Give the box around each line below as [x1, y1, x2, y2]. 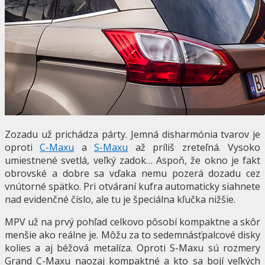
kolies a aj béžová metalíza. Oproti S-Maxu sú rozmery [5, 241, 260, 254]
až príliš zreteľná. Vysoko [128, 140, 261, 154]
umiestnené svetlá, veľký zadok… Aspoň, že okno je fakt [5, 153, 260, 167]
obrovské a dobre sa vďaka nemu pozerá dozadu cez [5, 166, 260, 180]
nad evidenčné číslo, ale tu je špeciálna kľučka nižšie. [5, 192, 235, 206]
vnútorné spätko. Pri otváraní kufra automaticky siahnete [5, 179, 260, 193]
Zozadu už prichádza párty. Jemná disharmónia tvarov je [5, 127, 260, 141]
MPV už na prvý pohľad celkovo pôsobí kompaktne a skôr [5, 215, 260, 228]
